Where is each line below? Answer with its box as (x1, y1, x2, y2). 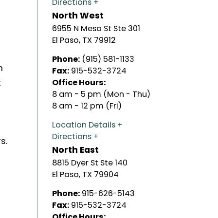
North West (52, 9, 104, 21)
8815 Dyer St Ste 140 (52, 157, 127, 168)
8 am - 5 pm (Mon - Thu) (52, 88, 150, 100)
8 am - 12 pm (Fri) (52, 100, 122, 111)
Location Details (52, 119, 115, 130)
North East (52, 143, 99, 156)
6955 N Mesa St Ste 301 (52, 22, 140, 34)
